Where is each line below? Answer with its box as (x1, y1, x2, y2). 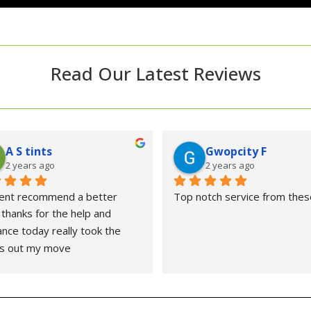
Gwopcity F (205, 143, 267, 159)
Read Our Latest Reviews (50, 60, 261, 86)
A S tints (5, 143, 52, 159)
